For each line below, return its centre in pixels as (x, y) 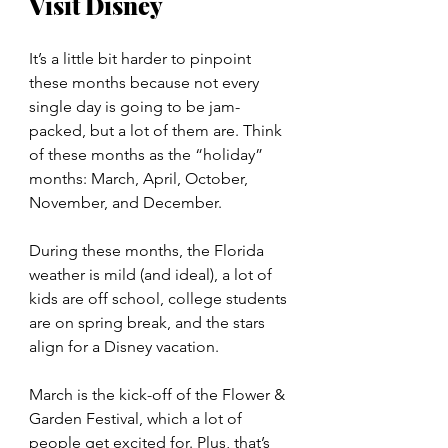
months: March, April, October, (140, 179)
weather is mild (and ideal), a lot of (152, 275)
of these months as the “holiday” (148, 155)
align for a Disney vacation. (124, 347)
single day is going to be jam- (134, 107)
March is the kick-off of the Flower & (159, 395)
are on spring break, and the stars (149, 323)
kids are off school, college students (160, 299)
